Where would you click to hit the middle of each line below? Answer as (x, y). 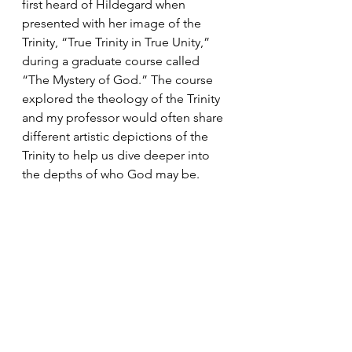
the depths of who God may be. (112, 174)
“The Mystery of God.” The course (119, 80)
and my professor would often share (124, 118)
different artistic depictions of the (117, 137)
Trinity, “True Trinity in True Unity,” (117, 42)
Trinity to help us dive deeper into (117, 156)
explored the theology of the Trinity (123, 99)
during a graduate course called (112, 61)
